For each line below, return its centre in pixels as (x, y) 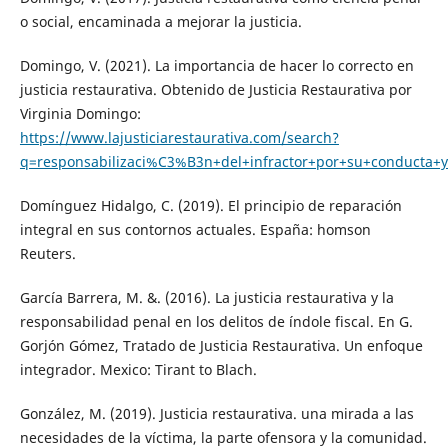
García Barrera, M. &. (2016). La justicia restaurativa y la (206, 298)
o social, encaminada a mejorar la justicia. (160, 22)
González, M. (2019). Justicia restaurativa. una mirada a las (216, 414)
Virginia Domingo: (80, 114)
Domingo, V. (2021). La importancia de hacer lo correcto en (216, 66)
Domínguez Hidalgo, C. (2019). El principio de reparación (210, 206)
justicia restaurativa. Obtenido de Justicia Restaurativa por (215, 90)
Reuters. (47, 254)
